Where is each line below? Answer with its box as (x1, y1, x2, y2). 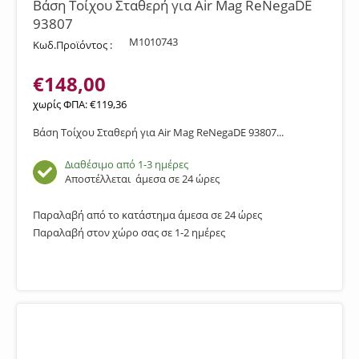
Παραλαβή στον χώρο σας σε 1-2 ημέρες (33, 225, 225, 240)
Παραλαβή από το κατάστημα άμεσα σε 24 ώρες (33, 208, 262, 222)
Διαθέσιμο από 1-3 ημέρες (65, 157, 188, 171)
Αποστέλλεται (65, 171, 135, 186)
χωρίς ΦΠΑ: (33, 97, 90, 111)
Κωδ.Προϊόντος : (33, 38, 112, 52)
